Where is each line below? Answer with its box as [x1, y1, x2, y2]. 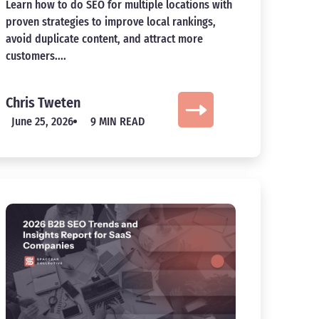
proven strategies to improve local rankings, [5, 14, 216, 28]
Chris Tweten [5, 93, 80, 111]
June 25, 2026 [11, 114, 73, 128]
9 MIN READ [90, 114, 145, 128]
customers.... [5, 48, 66, 63]
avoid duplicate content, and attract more [5, 31, 203, 46]
